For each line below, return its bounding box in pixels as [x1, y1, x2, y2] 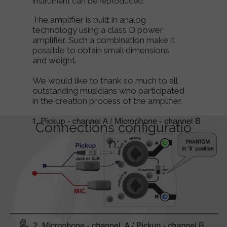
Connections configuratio [35, 120, 192, 135]
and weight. [32, 55, 77, 65]
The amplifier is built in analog [32, 15, 146, 25]
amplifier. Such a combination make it [32, 35, 175, 45]
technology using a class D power [32, 25, 163, 35]
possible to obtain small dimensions [32, 45, 169, 55]
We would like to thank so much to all [32, 75, 177, 86]
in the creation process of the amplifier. [32, 96, 182, 106]
